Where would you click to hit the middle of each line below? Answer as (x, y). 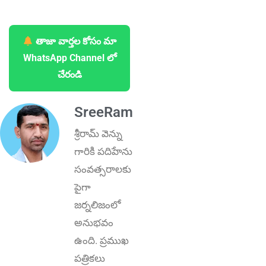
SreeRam (104, 113)
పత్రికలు (90, 259)
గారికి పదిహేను (103, 152)
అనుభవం (94, 223)
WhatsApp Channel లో (69, 58)
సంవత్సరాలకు (103, 170)
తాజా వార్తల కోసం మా (75, 42)
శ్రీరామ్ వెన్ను (98, 134)
